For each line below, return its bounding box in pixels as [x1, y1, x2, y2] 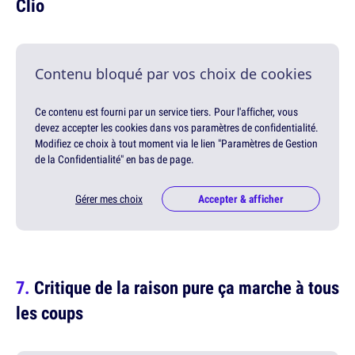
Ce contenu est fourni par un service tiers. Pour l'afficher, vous [35, 105, 298, 120]
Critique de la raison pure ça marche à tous [34, 275, 339, 300]
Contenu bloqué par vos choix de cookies [35, 64, 312, 84]
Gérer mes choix [75, 192, 143, 207]
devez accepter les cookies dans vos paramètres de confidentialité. [35, 120, 319, 136]
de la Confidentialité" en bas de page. [35, 152, 194, 167]
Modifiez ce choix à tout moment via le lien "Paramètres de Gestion [35, 136, 318, 151]
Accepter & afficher [198, 192, 284, 207]
